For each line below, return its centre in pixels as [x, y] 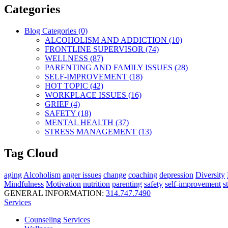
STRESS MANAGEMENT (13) [98, 132]
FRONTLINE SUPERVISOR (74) [102, 49]
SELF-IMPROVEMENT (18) [94, 77]
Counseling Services [57, 220]
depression [176, 175]
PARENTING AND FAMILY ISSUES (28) [116, 68]
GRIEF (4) [62, 104]
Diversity [210, 175]
